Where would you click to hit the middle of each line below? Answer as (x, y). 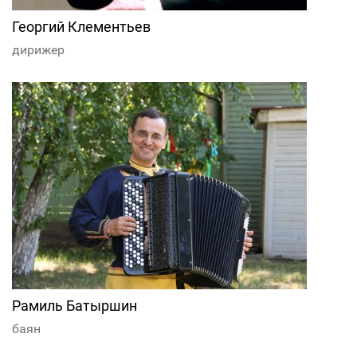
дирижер (38, 50)
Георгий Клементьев (81, 27)
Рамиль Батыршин (75, 306)
